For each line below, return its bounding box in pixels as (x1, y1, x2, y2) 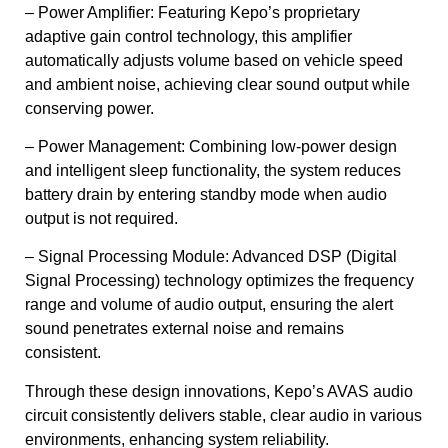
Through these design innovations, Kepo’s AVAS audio (25, 382, 413, 400)
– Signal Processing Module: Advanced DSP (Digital (25, 248, 397, 266)
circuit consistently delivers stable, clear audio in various (25, 406, 422, 424)
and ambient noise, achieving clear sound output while (25, 75, 410, 93)
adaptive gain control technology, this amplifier (25, 27, 352, 45)
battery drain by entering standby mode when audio (25, 186, 387, 204)
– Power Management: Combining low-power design (25, 138, 397, 156)
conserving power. (25, 99, 154, 117)
